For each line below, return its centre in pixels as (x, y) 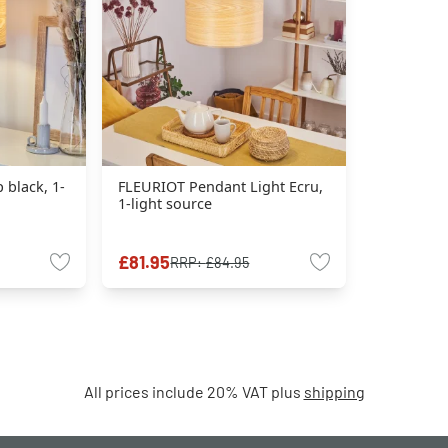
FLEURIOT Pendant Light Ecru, (221, 186)
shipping (334, 391)
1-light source (165, 203)
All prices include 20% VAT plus (193, 391)
